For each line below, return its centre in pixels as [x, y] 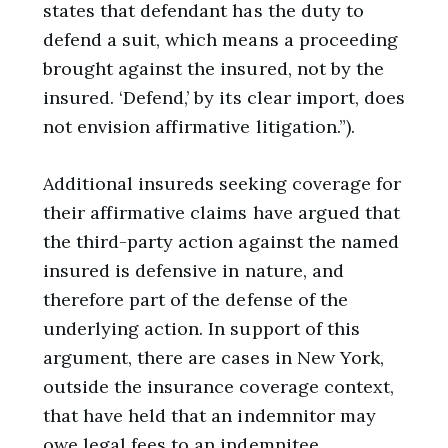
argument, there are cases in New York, [213, 358]
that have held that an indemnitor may [209, 416]
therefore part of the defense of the [195, 300]
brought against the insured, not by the [213, 68]
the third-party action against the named [221, 242]
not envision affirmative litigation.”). [199, 126]
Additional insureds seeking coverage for [222, 184]
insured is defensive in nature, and [193, 271]
